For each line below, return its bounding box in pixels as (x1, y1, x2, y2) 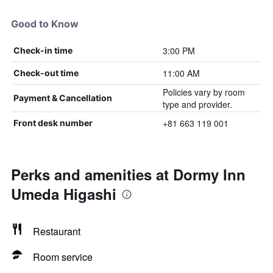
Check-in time (13, 45, 73, 55)
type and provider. (162, 98, 232, 110)
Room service (33, 250, 93, 264)
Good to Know (11, 18, 79, 30)
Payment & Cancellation (13, 93, 112, 103)
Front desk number (13, 118, 93, 128)
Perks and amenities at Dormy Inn (11, 164, 246, 185)
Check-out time (13, 68, 79, 78)
